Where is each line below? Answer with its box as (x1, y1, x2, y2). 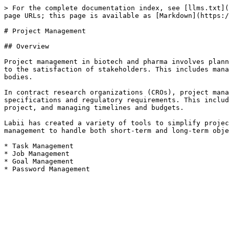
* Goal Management (4, 157, 74, 165)
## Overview (4, 42, 49, 50)
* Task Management (4, 142, 74, 150)
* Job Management (4, 150, 70, 157)
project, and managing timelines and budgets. (4, 104, 184, 111)
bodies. (4, 73, 33, 81)
